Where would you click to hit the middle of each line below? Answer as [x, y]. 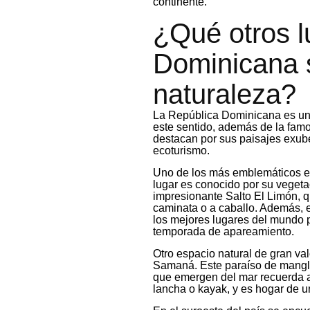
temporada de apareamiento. [224, 231]
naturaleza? [225, 94]
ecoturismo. [182, 150]
